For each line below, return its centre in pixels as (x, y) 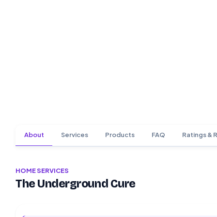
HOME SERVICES (42, 170)
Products (120, 135)
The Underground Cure (76, 183)
